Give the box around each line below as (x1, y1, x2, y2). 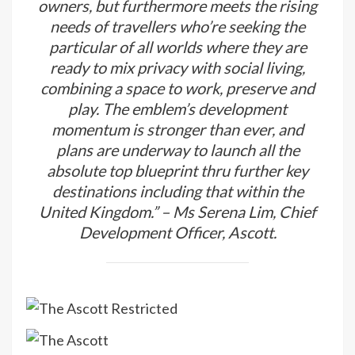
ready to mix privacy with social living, (50, 57, 305, 77)
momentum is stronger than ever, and (52, 119, 303, 139)
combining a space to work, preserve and (40, 78, 315, 97)
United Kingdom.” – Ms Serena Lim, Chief (39, 201, 316, 221)
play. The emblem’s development (68, 98, 287, 118)
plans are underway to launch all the (55, 139, 300, 159)
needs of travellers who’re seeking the (50, 16, 305, 36)
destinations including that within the (52, 181, 303, 200)
